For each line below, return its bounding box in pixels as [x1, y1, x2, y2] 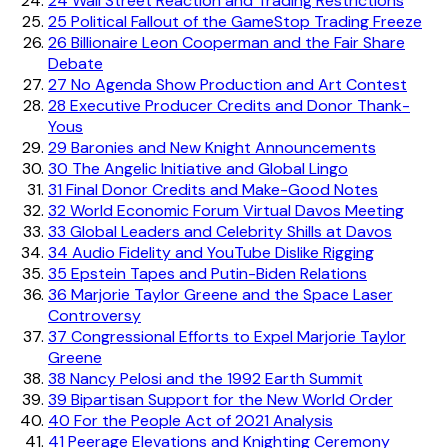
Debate [48, 52, 103, 74]
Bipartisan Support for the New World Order [67, 388, 393, 410]
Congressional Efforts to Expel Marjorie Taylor [67, 325, 406, 347]
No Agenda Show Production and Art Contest [67, 73, 407, 95]
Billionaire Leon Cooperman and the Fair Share [67, 31, 405, 53]
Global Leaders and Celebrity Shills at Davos [66, 220, 392, 242]
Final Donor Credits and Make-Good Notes [62, 178, 378, 200]
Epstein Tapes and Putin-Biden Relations [67, 262, 367, 284]
